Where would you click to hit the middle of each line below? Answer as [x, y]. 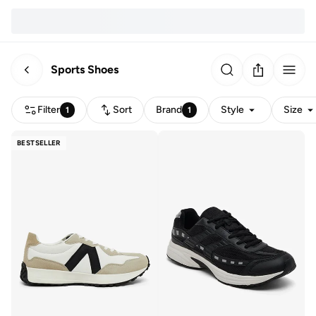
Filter [49, 110]
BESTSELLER [39, 143]
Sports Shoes [85, 69]
